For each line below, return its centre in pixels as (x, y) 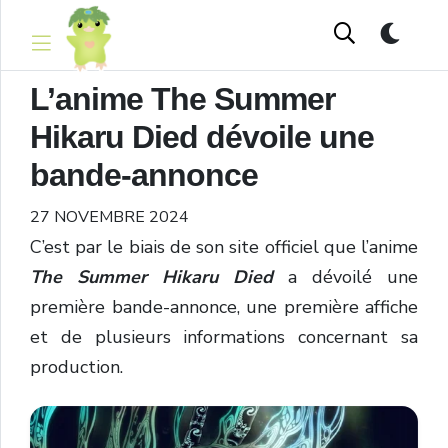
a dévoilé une (345, 277)
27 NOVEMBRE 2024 (109, 217)
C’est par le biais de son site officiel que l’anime (224, 247)
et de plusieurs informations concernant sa (224, 337)
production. (76, 367)
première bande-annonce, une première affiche (224, 307)
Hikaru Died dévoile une (202, 137)
